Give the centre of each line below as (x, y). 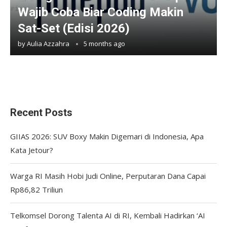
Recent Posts (41, 112)
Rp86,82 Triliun (36, 189)
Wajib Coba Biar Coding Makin (101, 12)
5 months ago (104, 43)
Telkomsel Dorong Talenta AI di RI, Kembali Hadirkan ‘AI (108, 215)
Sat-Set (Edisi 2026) (74, 28)
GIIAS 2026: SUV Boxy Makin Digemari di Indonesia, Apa (107, 136)
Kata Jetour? (32, 150)
